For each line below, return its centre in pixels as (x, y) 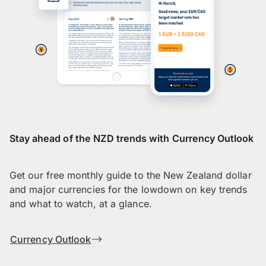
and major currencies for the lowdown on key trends (129, 190)
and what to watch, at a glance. (81, 204)
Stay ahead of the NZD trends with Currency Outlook (132, 138)
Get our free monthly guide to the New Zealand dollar (131, 175)
